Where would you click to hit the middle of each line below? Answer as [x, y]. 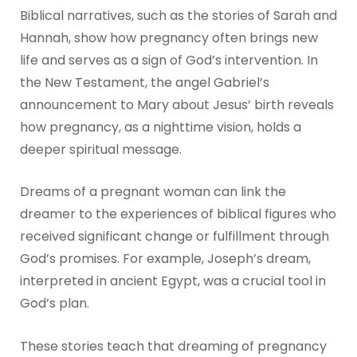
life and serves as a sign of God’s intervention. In [169, 60]
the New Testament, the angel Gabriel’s [144, 82]
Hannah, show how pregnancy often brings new [169, 37]
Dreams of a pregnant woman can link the [153, 192]
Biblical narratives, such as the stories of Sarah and [178, 15]
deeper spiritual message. [100, 149]
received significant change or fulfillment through [174, 237]
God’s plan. [54, 304]
